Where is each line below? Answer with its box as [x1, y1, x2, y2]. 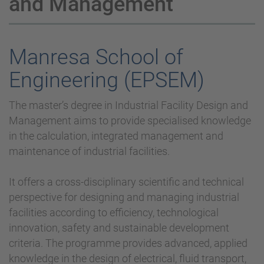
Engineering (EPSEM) [9, 68, 204, 93]
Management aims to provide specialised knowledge [9, 114, 251, 127]
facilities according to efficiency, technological [9, 206, 219, 219]
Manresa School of [9, 45, 183, 70]
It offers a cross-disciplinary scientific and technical [9, 176, 244, 189]
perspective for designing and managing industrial [9, 191, 239, 204]
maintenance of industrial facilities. [9, 145, 170, 158]
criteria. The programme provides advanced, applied [9, 237, 247, 250]
